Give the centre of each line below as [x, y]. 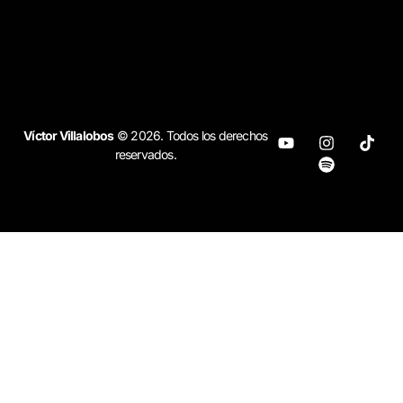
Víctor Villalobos [69, 136]
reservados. [145, 155]
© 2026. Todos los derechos [191, 136]
